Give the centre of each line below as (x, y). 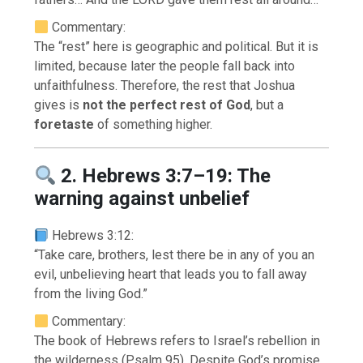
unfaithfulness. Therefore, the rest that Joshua (165, 86)
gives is (59, 105)
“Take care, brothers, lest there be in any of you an (175, 255)
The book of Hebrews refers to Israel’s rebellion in (177, 341)
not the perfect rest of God (167, 105)
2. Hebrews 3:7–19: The (166, 176)
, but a (267, 105)
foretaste (64, 125)
